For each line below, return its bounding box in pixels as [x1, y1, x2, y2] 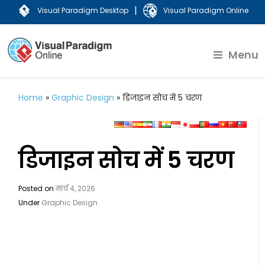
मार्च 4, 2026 [56, 183, 96, 193]
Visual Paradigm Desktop [37, 5, 128, 15]
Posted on [18, 183, 56, 193]
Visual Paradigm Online [163, 5, 248, 15]
